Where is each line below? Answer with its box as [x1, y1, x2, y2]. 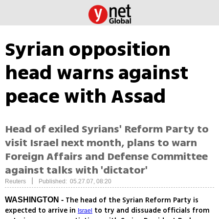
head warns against [5, 59, 188, 87]
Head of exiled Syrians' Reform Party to [5, 121, 209, 137]
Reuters [5, 178, 26, 185]
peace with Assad [5, 82, 166, 110]
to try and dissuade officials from [92, 205, 210, 216]
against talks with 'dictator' [5, 162, 148, 178]
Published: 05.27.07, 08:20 [39, 178, 111, 185]
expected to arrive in [5, 205, 78, 216]
